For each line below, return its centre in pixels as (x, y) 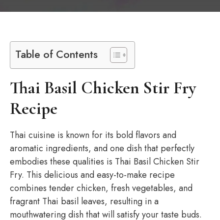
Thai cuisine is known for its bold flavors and (93, 135)
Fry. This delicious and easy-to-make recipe (92, 175)
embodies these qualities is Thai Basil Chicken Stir (105, 162)
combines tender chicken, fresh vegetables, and (101, 188)
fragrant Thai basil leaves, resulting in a (84, 201)
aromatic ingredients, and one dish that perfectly (102, 148)
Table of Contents (56, 54)
